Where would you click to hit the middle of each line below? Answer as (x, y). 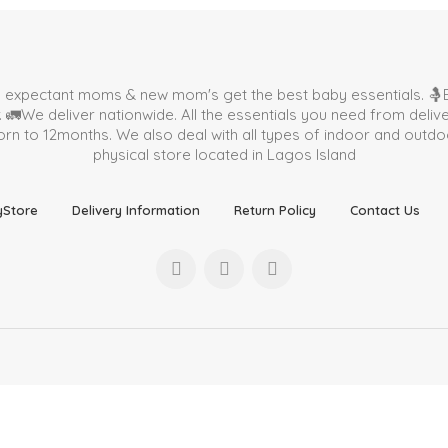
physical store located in (179, 154)
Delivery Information (136, 209)
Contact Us (385, 209)
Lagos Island (311, 154)
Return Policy (275, 209)
